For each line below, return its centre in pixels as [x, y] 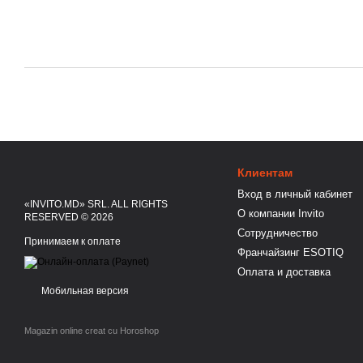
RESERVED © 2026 [69, 217]
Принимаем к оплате [73, 241]
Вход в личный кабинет [295, 194]
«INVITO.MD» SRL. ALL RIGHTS [96, 204]
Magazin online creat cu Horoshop [92, 331]
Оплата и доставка [284, 272]
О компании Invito [280, 214]
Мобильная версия [84, 291]
